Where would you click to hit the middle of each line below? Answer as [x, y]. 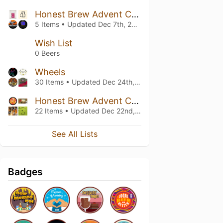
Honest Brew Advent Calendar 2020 [135, 101]
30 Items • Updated [69, 82]
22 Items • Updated [68, 111]
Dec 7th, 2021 [115, 24]
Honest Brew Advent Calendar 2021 [135, 14]
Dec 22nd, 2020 [118, 111]
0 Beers [47, 53]
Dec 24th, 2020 [118, 82]
